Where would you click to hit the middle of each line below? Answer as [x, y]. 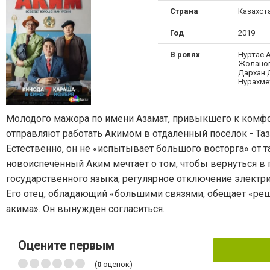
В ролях [185, 54]
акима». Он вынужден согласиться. [85, 209]
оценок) [117, 264]
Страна [184, 11]
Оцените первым [66, 245]
